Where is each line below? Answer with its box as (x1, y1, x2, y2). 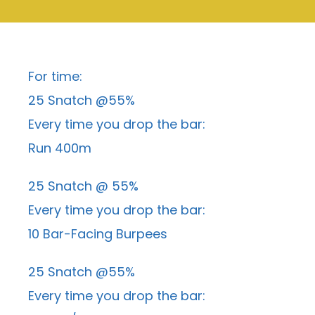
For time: (28, 67, 82, 85)
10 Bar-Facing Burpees (28, 225, 167, 243)
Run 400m (28, 139, 91, 157)
